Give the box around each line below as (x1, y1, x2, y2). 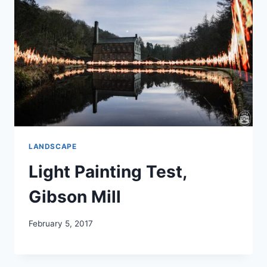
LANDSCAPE (29, 142, 77, 151)
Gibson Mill (29, 187, 121, 207)
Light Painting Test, (29, 162, 187, 182)
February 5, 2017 (29, 218, 93, 228)
